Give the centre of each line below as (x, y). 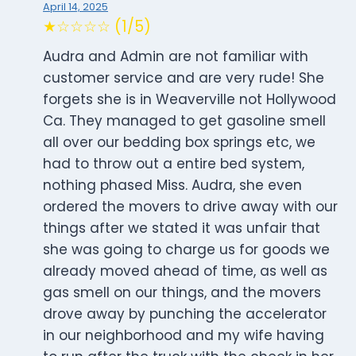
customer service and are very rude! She (184, 78)
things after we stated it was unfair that (182, 228)
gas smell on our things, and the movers (182, 293)
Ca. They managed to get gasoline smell (184, 121)
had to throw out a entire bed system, (174, 164)
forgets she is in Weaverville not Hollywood (190, 100)
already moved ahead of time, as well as (185, 271)
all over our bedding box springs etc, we (179, 143)
